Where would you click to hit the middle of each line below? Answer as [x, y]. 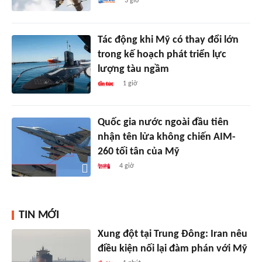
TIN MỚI [39, 216]
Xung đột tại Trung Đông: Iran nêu [172, 235]
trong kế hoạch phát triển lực [162, 54]
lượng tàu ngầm [133, 69]
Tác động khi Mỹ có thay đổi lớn [168, 40]
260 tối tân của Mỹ [138, 152]
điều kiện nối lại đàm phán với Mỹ [172, 249]
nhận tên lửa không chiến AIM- [166, 137]
